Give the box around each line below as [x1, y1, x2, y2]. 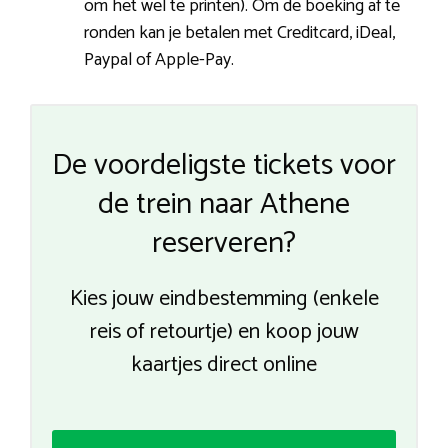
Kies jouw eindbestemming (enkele [69, 280, 379, 317]
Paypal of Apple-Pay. [84, 44, 234, 75]
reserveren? [152, 218, 296, 268]
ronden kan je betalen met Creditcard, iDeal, [84, 17, 395, 48]
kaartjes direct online [131, 346, 317, 383]
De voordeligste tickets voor [52, 140, 396, 190]
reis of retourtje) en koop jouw [89, 313, 359, 350]
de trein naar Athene [98, 179, 350, 229]
